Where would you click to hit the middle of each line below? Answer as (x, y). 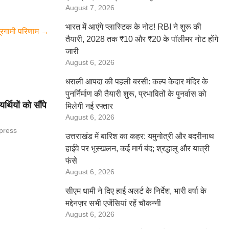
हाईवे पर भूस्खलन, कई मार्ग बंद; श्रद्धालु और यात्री (138, 148)
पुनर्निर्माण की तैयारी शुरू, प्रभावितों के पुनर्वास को (136, 94)
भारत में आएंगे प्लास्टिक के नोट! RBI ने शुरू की (133, 27)
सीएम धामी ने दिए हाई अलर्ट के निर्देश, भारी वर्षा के (136, 191)
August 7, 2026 (90, 8)
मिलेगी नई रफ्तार (89, 106)
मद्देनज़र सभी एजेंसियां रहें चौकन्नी (113, 203)
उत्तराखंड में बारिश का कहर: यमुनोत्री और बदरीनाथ (140, 136)
